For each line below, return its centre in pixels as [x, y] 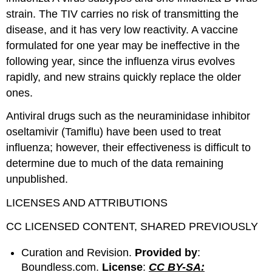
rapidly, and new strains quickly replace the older [124, 77]
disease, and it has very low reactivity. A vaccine [122, 29]
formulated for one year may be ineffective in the [123, 45]
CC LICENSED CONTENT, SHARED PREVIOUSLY [132, 226]
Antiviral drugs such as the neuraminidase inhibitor [128, 116]
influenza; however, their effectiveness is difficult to [129, 148]
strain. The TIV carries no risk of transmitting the [123, 14]
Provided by [166, 252]
